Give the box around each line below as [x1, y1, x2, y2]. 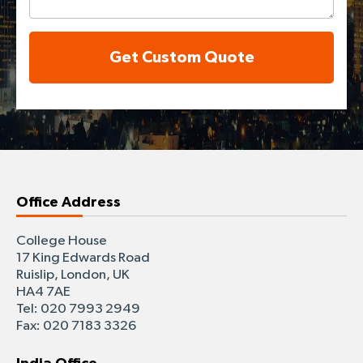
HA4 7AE [16, 284, 70, 299]
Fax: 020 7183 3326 [16, 318, 136, 333]
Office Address [16, 194, 121, 210]
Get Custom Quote [141, 49, 254, 66]
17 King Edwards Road [16, 250, 150, 265]
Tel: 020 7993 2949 [16, 301, 140, 316]
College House [16, 233, 107, 248]
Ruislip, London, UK [16, 267, 130, 282]
